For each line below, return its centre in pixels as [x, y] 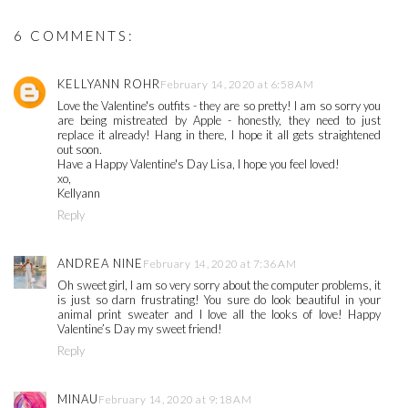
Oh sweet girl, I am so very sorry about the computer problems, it [219, 286]
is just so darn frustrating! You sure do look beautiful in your [219, 300]
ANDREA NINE [100, 264]
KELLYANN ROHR [109, 84]
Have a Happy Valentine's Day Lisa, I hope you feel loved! [199, 164]
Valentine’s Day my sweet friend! [140, 329]
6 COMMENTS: [74, 36]
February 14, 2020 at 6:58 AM [237, 85]
